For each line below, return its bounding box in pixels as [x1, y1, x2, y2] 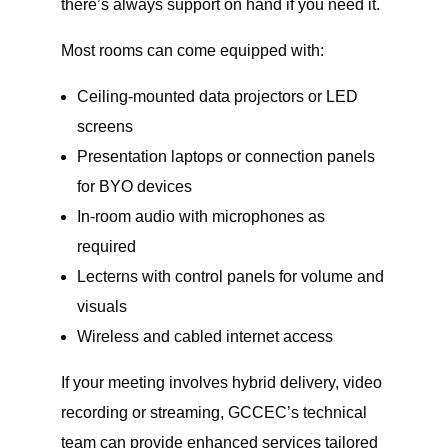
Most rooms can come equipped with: [60, 42, 324, 60]
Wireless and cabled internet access [76, 328, 333, 346]
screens [76, 118, 133, 136]
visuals [76, 298, 127, 316]
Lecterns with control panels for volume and [76, 268, 384, 286]
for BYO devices [76, 178, 192, 196]
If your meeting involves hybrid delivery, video [60, 374, 382, 392]
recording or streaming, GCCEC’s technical [60, 404, 367, 422]
